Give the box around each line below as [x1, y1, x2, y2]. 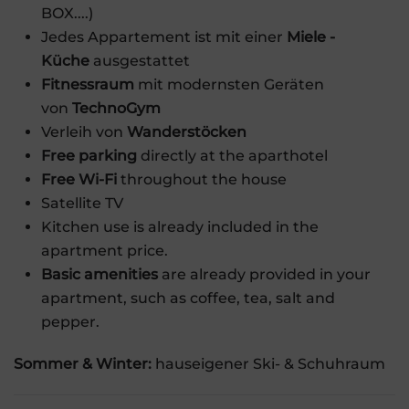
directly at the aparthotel [141, 147, 328, 165]
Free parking [41, 147, 141, 165]
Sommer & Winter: [14, 355, 155, 373]
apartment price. [41, 242, 168, 260]
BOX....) [41, 5, 93, 23]
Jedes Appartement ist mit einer [41, 28, 287, 47]
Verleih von [41, 123, 127, 142]
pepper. [41, 313, 103, 331]
